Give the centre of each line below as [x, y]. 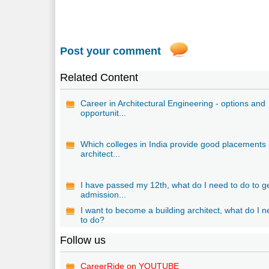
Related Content [99, 77]
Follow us [83, 240]
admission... [104, 194]
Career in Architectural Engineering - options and [173, 103]
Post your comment [111, 51]
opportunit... [104, 113]
